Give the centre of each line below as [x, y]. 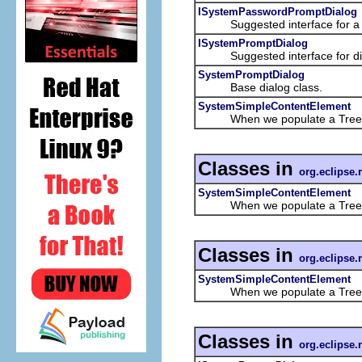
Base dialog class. [260, 87]
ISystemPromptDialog [253, 43]
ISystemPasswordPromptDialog [278, 11]
